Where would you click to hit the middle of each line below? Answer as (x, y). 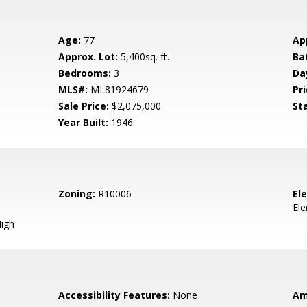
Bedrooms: (85, 73)
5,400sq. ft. (144, 57)
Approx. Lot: (88, 57)
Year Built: (84, 122)
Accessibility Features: (114, 295)
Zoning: (77, 194)
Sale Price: (84, 106)
